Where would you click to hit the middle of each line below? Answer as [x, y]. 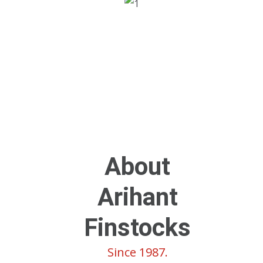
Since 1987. [137, 252]
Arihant [137, 197]
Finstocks [137, 227]
